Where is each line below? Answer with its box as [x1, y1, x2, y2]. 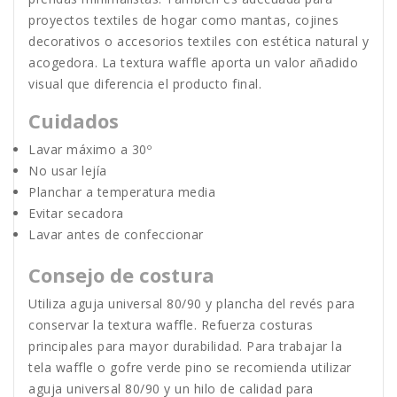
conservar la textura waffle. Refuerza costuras [28, 316, 313, 334]
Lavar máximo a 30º [28, 141, 152, 159]
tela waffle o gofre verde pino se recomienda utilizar [28, 359, 352, 377]
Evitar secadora [28, 205, 124, 222]
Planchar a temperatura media [28, 183, 215, 201]
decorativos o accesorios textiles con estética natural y [28, 33, 369, 51]
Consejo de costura [28, 261, 214, 289]
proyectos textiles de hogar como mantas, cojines [28, 12, 339, 29]
